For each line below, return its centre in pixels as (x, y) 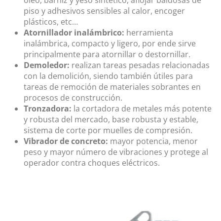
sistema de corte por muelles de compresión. (108, 130)
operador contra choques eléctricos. (92, 163)
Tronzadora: (48, 109)
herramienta (149, 33)
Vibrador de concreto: (66, 141)
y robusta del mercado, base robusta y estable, (111, 120)
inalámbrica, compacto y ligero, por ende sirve (110, 44)
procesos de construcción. (73, 98)
